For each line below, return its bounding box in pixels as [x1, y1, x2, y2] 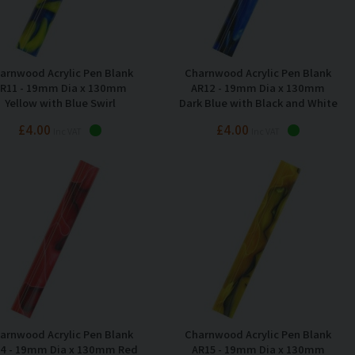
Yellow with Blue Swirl [4, 94, 116, 110]
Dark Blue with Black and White [178, 94, 338, 110]
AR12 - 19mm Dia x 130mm [191, 79, 325, 95]
